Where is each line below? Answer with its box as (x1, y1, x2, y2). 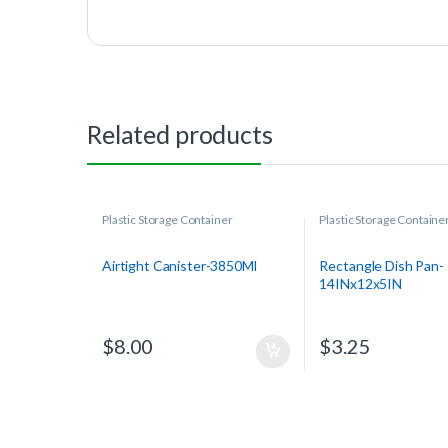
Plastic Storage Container (101, 211, 233, 227)
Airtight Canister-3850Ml (101, 256, 257, 274)
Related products (87, 118, 273, 149)
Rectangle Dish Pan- (319, 256, 444, 274)
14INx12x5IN (319, 274, 402, 292)
